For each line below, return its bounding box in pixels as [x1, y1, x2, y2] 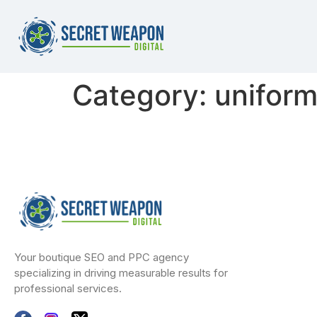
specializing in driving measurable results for [14, 265, 228, 279]
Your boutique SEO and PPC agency [14, 250, 189, 264]
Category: [72, 78, 214, 113]
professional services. [14, 281, 122, 295]
